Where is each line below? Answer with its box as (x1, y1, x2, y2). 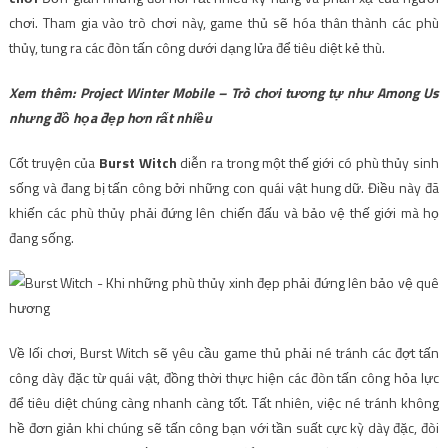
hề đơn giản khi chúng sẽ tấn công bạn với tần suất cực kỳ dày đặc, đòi (8, 417, 440, 438)
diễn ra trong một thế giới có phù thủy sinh (176, 152, 440, 173)
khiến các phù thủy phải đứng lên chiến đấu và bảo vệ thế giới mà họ (8, 202, 440, 223)
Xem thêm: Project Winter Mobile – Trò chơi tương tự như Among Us (8, 82, 440, 103)
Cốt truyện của (8, 152, 96, 173)
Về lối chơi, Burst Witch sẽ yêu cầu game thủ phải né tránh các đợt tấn (8, 342, 440, 363)
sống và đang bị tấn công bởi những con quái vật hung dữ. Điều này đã (8, 177, 440, 198)
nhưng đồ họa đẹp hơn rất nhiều (8, 107, 212, 128)
